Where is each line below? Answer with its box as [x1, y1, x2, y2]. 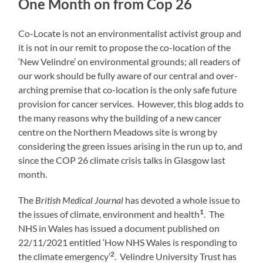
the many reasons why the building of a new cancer [18, 112, 222, 124]
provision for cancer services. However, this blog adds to [18, 98, 244, 110]
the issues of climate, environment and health [18, 208, 200, 220]
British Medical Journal [35, 194, 124, 206]
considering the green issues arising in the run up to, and [18, 140, 243, 152]
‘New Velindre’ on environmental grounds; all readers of [18, 56, 241, 68]
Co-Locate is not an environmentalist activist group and [18, 28, 242, 39]
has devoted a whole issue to [123, 194, 241, 206]
